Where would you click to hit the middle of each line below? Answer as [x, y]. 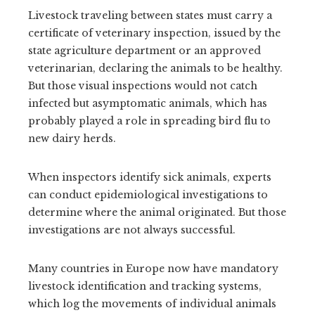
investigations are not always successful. [132, 230]
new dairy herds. [72, 138]
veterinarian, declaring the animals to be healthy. [155, 68]
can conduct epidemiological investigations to [148, 194]
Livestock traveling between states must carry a [150, 15]
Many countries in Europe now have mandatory [153, 268]
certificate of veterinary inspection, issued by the [154, 33]
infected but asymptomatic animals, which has [148, 103]
